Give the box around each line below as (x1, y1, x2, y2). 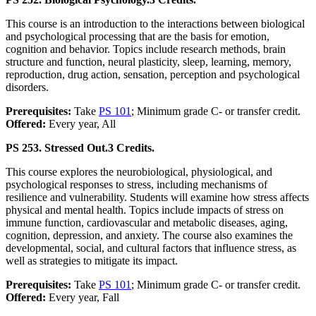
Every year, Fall (49, 291, 119, 304)
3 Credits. (108, 142, 154, 154)
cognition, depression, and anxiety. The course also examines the (6, 229, 293, 242)
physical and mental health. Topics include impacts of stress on (6, 204, 284, 217)
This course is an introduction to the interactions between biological (6, 18, 305, 30)
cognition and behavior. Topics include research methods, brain (6, 43, 286, 56)
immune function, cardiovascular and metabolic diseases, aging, (6, 217, 288, 229)
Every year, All (49, 118, 116, 130)
